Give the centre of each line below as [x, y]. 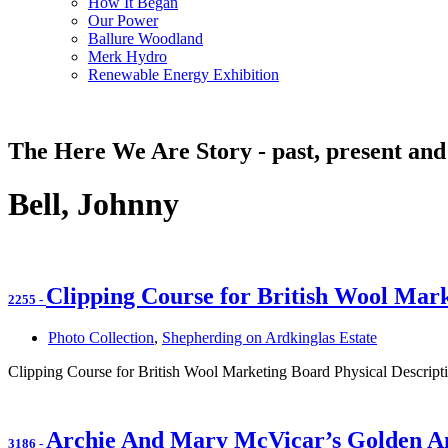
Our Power [123, 20]
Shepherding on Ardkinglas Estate [269, 338]
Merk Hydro [127, 56]
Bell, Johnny [93, 204]
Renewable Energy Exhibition [183, 74]
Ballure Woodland [145, 38]
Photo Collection [101, 338]
